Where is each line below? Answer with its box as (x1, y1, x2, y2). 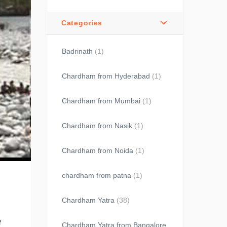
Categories (61, 19, 102, 27)
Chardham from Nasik (62, 122, 132, 130)
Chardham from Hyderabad (62, 72, 150, 80)
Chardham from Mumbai (62, 97, 140, 105)
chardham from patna (62, 171, 131, 179)
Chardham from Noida (62, 146, 133, 155)
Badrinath (62, 47, 93, 55)
